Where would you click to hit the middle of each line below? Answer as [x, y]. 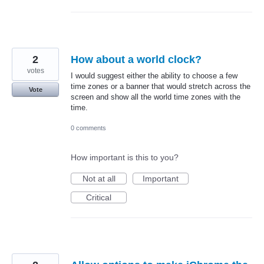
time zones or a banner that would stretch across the [161, 87]
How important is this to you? [125, 158]
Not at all [99, 179]
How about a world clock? [136, 60]
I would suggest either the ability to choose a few [154, 76]
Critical [99, 198]
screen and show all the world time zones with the [156, 97]
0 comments [88, 128]
